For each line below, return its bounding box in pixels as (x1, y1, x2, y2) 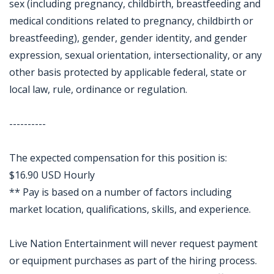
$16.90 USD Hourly (9, 168, 95, 182)
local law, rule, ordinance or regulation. (9, 83, 187, 96)
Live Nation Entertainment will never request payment (9, 237, 257, 250)
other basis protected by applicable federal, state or (9, 65, 246, 79)
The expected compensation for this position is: (9, 151, 227, 165)
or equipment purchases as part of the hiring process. (9, 254, 257, 267)
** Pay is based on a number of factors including (9, 185, 232, 199)
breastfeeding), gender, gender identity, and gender (9, 31, 247, 45)
